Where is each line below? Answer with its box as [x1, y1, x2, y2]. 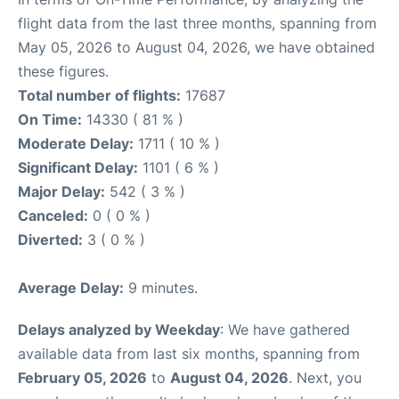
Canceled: [18, 207, 88, 225]
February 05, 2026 [18, 369, 147, 387]
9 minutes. [124, 279, 198, 297]
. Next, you [289, 369, 362, 387]
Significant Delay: [18, 159, 138, 177]
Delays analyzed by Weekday [18, 321, 220, 339]
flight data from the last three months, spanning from [18, 14, 377, 33]
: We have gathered [220, 321, 350, 339]
